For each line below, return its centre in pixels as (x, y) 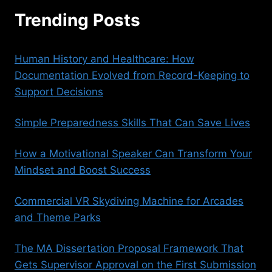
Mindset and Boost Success (83, 170)
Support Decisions (59, 91)
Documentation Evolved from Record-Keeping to (132, 75)
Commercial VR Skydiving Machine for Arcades (129, 201)
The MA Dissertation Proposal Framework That (129, 248)
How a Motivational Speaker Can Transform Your (133, 153)
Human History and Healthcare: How (104, 59)
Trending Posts (77, 20)
